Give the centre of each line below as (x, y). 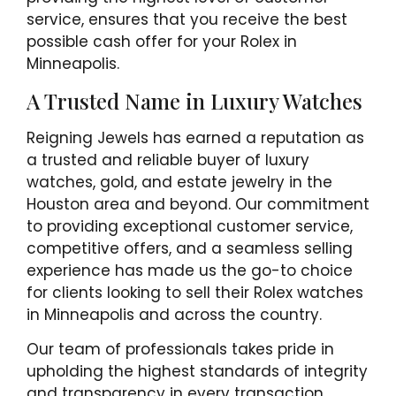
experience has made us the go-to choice (190, 270)
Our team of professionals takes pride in (180, 349)
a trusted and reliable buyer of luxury (168, 160)
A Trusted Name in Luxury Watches (194, 100)
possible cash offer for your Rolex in (162, 42)
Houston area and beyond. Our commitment (198, 204)
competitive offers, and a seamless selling (190, 248)
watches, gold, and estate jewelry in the (179, 182)
